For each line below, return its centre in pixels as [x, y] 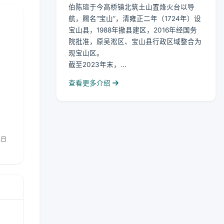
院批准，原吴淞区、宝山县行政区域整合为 [135, 42]
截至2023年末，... [97, 65]
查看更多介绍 [90, 83]
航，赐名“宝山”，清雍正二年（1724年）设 [135, 19]
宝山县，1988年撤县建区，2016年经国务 [133, 30]
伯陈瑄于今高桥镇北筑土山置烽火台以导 [131, 7]
